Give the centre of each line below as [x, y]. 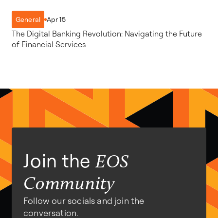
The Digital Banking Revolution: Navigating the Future [107, 34]
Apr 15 [56, 19]
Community [69, 185]
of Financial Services [49, 45]
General [28, 20]
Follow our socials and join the [84, 201]
